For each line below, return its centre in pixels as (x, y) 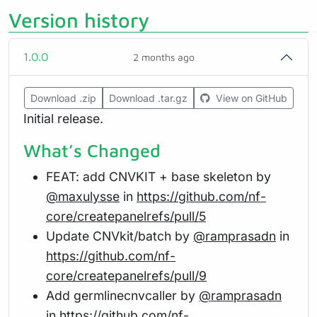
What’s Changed (92, 150)
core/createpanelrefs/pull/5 (126, 216)
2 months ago (164, 57)
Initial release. (63, 118)
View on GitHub (252, 98)
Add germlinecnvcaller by (122, 295)
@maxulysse (83, 196)
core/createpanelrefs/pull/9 (126, 275)
